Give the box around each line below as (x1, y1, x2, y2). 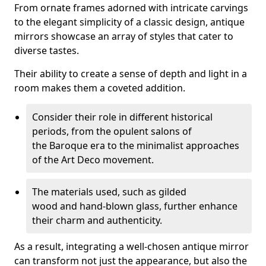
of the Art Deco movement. (32, 153, 154, 166)
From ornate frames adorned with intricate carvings (14, 1, 248, 14)
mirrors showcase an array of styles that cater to (14, 30, 233, 43)
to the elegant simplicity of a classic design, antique (14, 15, 245, 28)
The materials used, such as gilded (32, 185, 186, 198)
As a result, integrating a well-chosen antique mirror (14, 240, 249, 253)
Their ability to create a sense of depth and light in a (14, 67, 247, 80)
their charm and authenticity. (32, 214, 162, 227)
